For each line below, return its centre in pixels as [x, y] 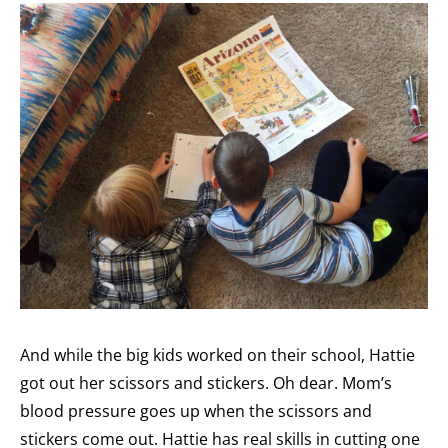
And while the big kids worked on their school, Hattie [217, 355]
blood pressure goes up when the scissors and [196, 411]
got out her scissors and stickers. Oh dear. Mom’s [206, 383]
